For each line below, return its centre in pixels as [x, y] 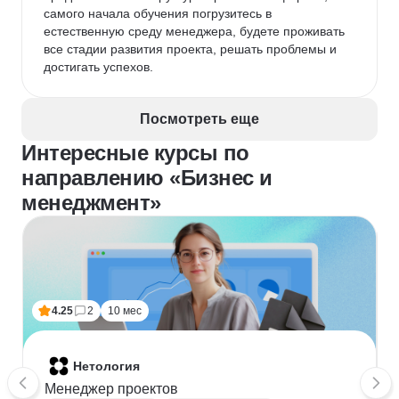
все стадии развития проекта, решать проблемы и [192, 49]
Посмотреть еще [199, 119]
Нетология [106, 366]
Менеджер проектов [111, 389]
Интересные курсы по [135, 153]
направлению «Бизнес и [147, 178]
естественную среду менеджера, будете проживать [196, 31]
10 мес [125, 311]
